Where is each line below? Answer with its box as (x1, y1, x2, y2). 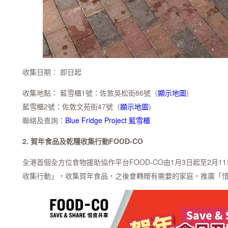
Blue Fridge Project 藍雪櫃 (65, 115, 150, 125)
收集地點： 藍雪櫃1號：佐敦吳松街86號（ (22, 87, 158, 98)
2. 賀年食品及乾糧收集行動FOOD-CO (22, 135, 143, 146)
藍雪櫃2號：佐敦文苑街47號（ (22, 101, 120, 111)
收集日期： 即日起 (22, 66, 81, 77)
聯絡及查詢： (22, 115, 65, 125)
